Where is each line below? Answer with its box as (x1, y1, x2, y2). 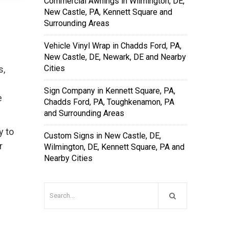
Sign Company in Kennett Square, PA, (44, 86, 175, 96)
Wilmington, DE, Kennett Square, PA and (44, 142, 185, 152)
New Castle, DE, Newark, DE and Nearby (44, 52, 186, 62)
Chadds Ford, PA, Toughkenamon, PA (44, 97, 174, 107)
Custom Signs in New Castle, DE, (44, 131, 161, 141)
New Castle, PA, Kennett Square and (44, 7, 172, 17)
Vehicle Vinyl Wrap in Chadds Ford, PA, (44, 41, 181, 51)
